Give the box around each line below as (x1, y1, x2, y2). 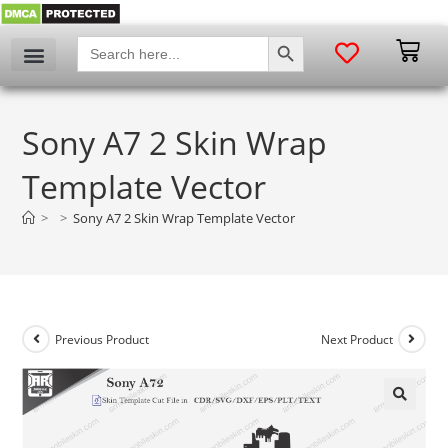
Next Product (320, 330, 393, 348)
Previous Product (55, 330, 150, 348)
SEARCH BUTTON (266, 26, 323, 44)
